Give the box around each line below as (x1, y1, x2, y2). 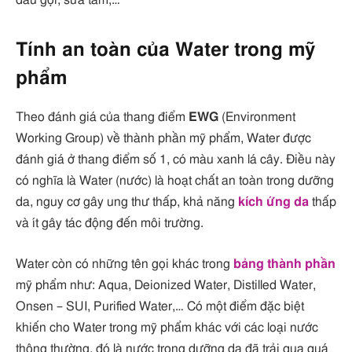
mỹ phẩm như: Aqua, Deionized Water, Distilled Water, (16, 278, 316, 291)
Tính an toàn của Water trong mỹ (16, 41, 315, 60)
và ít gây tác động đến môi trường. (16, 217, 203, 230)
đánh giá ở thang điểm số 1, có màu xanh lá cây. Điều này (16, 153, 335, 167)
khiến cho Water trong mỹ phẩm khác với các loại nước (16, 321, 318, 334)
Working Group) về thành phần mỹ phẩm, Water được (16, 132, 311, 145)
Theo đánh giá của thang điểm (16, 111, 189, 124)
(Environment (218, 111, 295, 124)
